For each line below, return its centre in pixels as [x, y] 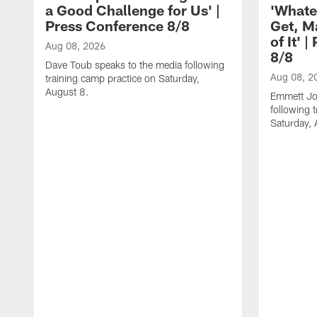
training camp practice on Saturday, [122, 78]
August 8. [67, 91]
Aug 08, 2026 [75, 45]
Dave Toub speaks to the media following [135, 64]
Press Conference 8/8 [117, 25]
